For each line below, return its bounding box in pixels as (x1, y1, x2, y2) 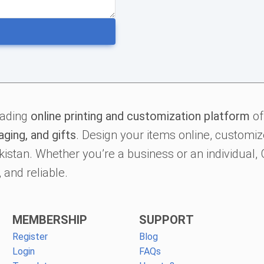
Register (12, 230, 48, 242)
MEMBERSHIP (12, 212, 88, 227)
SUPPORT (138, 212, 194, 227)
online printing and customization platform (30, 108, 250, 123)
